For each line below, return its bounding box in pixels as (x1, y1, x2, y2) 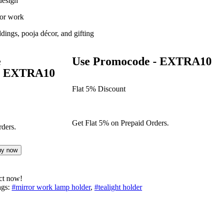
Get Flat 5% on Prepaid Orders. (72, 119, 169, 127)
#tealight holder (94, 183, 142, 192)
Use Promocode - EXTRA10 (72, 55, 212, 68)
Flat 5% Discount (72, 85, 126, 93)
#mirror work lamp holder (12, 183, 91, 192)
